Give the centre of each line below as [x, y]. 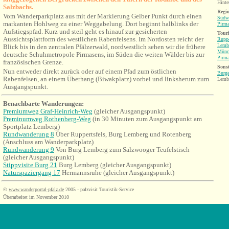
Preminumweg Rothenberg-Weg [47, 119]
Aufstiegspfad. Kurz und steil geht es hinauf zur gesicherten [85, 31]
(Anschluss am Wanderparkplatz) [48, 142]
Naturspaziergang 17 [32, 173]
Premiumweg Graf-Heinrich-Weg [48, 111]
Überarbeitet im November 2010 [36, 197]
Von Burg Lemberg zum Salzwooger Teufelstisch [122, 150]
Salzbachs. [18, 7]
